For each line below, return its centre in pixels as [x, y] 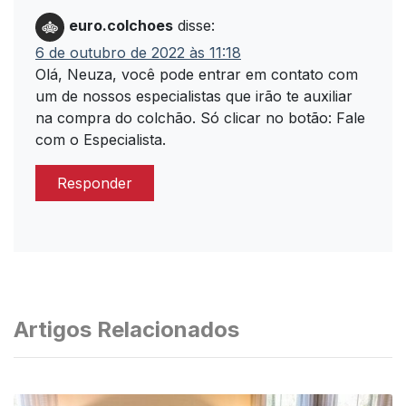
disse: [196, 26]
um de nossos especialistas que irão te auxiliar [194, 96]
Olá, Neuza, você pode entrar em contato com [197, 74]
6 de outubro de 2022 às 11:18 [138, 53]
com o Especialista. [101, 140]
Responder [95, 183]
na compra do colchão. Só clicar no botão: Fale [200, 118]
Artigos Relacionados [126, 329]
